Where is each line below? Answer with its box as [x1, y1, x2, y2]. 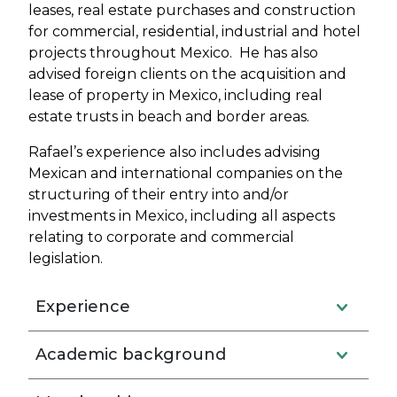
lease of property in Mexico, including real [28, 87, 323, 104]
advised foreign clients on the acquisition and [28, 66, 346, 82]
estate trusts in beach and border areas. [28, 108, 313, 125]
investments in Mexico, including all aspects [28, 207, 335, 224]
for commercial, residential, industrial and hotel [28, 23, 361, 40]
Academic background [35, 345, 226, 364]
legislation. [28, 250, 103, 267]
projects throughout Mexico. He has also [28, 44, 318, 61]
